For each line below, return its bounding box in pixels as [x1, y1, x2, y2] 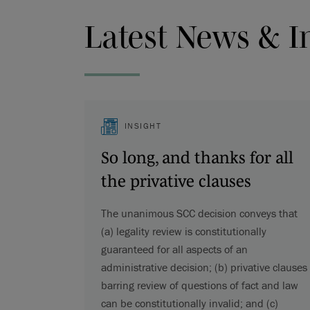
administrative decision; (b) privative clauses [100, 259, 307, 274]
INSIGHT [124, 120, 161, 131]
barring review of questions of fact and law [100, 277, 298, 292]
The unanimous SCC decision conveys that [100, 206, 298, 220]
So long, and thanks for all [100, 147, 293, 167]
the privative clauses [100, 171, 251, 190]
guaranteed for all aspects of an [100, 241, 248, 256]
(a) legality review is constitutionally [100, 224, 266, 238]
